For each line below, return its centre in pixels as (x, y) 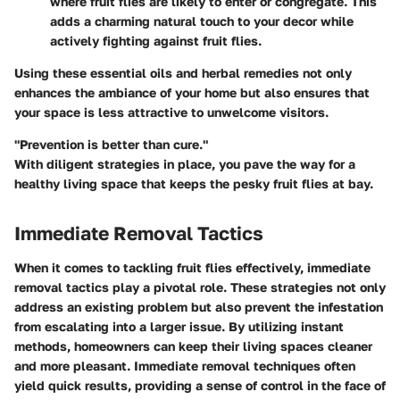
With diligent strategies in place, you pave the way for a (185, 164)
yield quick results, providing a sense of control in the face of (200, 385)
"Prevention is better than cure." (111, 144)
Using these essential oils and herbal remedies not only (183, 73)
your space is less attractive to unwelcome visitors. (171, 112)
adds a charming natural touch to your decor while (202, 21)
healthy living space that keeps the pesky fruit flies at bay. (194, 183)
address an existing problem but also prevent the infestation (199, 306)
